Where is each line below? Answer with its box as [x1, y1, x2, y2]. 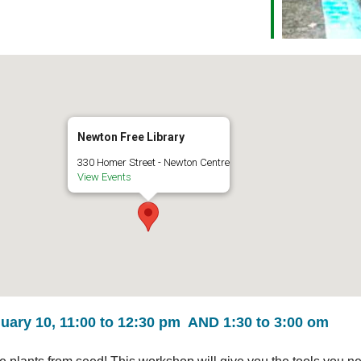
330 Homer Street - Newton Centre [77, 156, 230, 168]
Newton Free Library [77, 130, 185, 143]
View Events [77, 170, 131, 183]
